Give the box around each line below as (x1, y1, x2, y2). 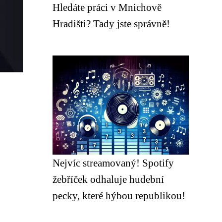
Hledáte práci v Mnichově (53, 1, 162, 13)
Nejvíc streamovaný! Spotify (53, 157, 174, 168)
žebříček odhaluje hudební (53, 173, 164, 185)
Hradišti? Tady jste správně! (53, 18, 170, 29)
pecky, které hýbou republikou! (53, 190, 185, 201)
